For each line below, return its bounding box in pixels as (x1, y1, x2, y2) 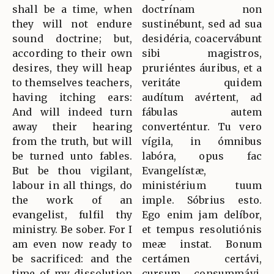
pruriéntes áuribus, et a (142, 62, 262, 75)
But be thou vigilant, (12, 165, 132, 177)
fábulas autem (142, 106, 262, 119)
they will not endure (12, 18, 132, 31)
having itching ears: (12, 91, 132, 104)
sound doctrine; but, (12, 32, 132, 45)
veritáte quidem (142, 76, 262, 89)
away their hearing (12, 120, 132, 133)
